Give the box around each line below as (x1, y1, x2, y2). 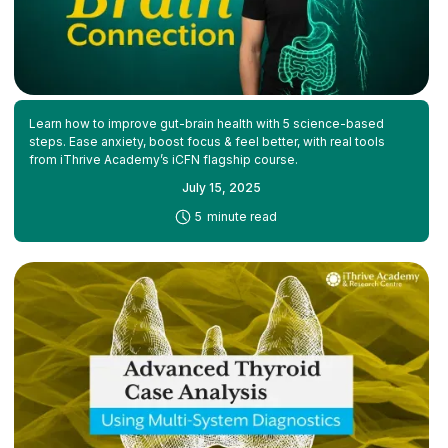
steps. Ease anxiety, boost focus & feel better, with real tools (28, 133, 385, 149)
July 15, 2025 (182, 179, 261, 195)
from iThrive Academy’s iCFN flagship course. (28, 151, 298, 167)
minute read (207, 208, 277, 224)
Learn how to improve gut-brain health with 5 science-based (28, 115, 384, 131)
